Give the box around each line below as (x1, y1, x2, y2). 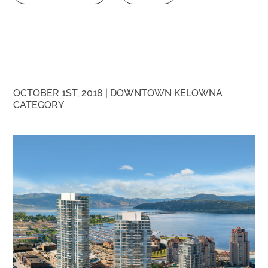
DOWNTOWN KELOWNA (110, 87, 223, 99)
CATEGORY (13, 99, 65, 111)
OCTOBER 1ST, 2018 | (13, 87, 111, 99)
